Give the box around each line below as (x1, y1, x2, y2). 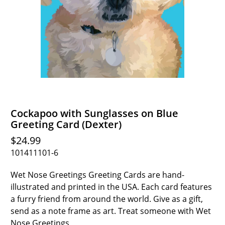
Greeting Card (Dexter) (11, 118, 122, 131)
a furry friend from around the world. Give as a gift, (11, 193, 203, 204)
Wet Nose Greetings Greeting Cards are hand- (11, 169, 185, 180)
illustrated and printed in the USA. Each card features (11, 181, 212, 192)
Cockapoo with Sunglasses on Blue (11, 106, 179, 120)
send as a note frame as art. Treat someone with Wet (11, 205, 211, 216)
